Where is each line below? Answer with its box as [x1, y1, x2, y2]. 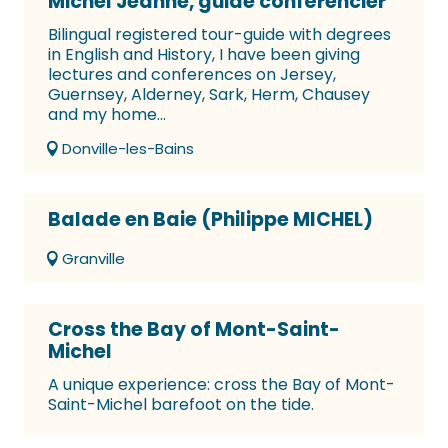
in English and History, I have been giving [48, 43, 360, 67]
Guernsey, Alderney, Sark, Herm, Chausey [48, 83, 370, 107]
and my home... [48, 103, 166, 127]
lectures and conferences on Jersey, [48, 63, 336, 87]
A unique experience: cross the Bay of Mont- [48, 373, 395, 397]
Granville [62, 248, 125, 270]
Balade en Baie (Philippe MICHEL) [48, 206, 373, 234]
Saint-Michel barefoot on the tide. [48, 393, 314, 417]
